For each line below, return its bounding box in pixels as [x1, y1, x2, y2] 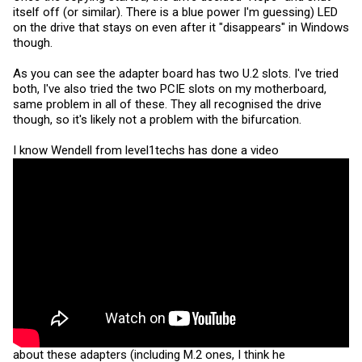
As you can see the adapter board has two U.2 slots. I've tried [13, 65, 339, 81]
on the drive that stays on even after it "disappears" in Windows [13, 19, 349, 35]
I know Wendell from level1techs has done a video [13, 142, 279, 158]
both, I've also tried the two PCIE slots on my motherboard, [13, 81, 326, 96]
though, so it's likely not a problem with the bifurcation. [13, 112, 301, 127]
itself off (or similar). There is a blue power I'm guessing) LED [13, 4, 338, 19]
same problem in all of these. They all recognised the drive [13, 96, 322, 112]
